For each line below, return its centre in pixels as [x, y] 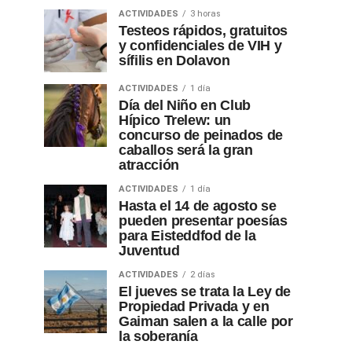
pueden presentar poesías [203, 221]
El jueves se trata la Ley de [205, 291]
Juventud [149, 251]
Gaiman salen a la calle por [206, 321]
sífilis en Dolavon [174, 60]
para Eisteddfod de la [187, 236]
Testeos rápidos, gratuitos [203, 31]
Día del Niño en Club [185, 105]
